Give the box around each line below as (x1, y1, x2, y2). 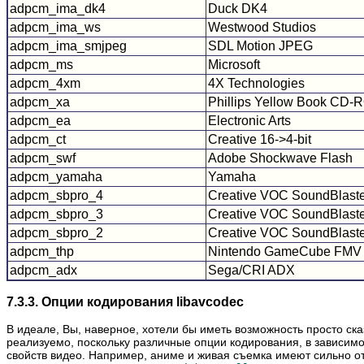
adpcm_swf (10, 150, 76, 165)
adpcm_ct (10, 132, 66, 146)
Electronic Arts (208, 113, 291, 128)
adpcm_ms (10, 57, 73, 71)
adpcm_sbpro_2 (10, 225, 103, 240)
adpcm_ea (10, 113, 71, 128)
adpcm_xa (10, 94, 70, 109)
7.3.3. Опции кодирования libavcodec (6, 293, 244, 309)
